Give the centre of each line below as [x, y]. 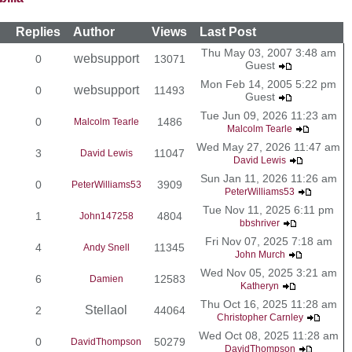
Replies [38, 31]
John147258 [106, 216]
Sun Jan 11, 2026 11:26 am [268, 178]
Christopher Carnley [260, 317]
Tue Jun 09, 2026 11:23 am [268, 115]
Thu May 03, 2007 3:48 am [268, 52]
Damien [106, 279]
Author [94, 31]
